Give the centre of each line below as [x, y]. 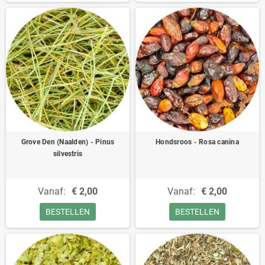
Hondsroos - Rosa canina [197, 142]
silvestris [68, 154]
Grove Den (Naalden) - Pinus [68, 142]
